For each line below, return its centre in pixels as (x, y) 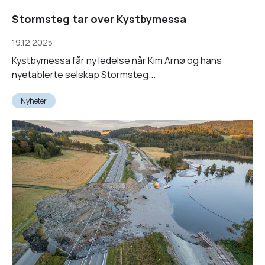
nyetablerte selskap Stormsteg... (84, 74)
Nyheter (34, 101)
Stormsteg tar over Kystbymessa (99, 19)
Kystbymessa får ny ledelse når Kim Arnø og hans (117, 60)
